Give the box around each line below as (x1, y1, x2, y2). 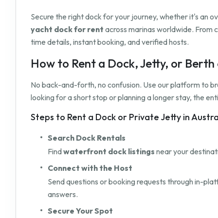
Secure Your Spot (48, 206, 113, 216)
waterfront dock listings (63, 146, 156, 157)
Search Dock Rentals (48, 133, 126, 143)
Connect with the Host (48, 163, 132, 173)
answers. (48, 189, 78, 200)
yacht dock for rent (31, 24, 104, 35)
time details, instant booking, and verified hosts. (31, 37, 189, 47)
